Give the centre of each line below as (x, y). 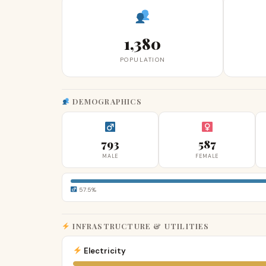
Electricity (104, 251)
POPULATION (142, 60)
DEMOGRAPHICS (106, 101)
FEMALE (207, 156)
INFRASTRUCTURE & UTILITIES (140, 226)
